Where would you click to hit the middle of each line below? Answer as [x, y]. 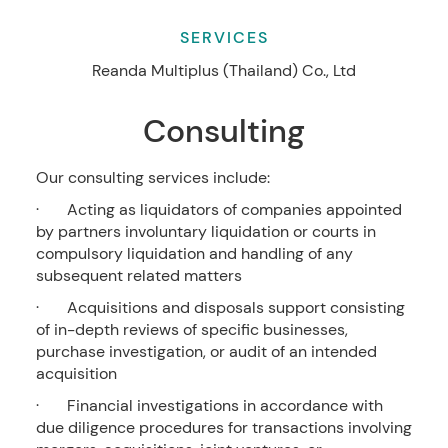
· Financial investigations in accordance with [209, 406]
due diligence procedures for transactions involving [223, 428]
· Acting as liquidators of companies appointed [218, 210]
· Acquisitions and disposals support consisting [220, 308]
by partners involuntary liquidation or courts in [205, 232]
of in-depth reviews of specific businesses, [191, 330]
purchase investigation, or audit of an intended [206, 352]
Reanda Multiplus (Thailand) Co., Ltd [224, 71]
